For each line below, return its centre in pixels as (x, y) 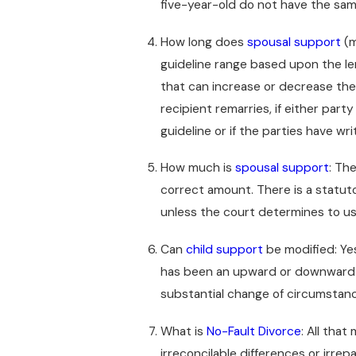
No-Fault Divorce (253, 331)
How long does (203, 42)
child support (224, 250)
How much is (197, 168)
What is (183, 331)
